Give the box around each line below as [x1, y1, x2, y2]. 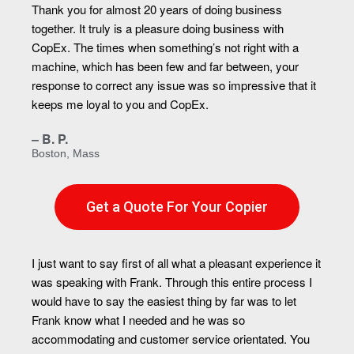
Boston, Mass [32, 148, 100, 160]
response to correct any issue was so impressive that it [32, 77, 316, 94]
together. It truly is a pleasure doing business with [32, 20, 284, 37]
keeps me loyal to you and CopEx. [32, 96, 209, 113]
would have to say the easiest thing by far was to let [32, 292, 296, 310]
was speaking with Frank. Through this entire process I [32, 273, 312, 291]
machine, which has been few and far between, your [32, 58, 299, 75]
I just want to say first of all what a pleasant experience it [32, 254, 321, 272]
